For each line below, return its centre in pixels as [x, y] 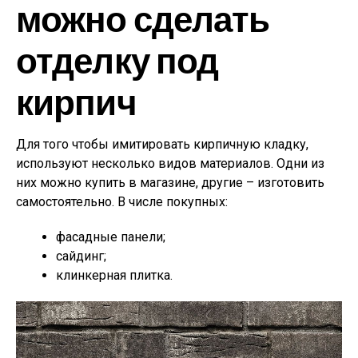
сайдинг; [81, 256]
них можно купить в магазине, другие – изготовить [170, 183]
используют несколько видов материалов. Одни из [170, 163]
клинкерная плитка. [114, 275]
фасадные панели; [111, 237]
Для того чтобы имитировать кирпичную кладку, [162, 144]
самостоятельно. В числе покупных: [122, 202]
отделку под [117, 60]
